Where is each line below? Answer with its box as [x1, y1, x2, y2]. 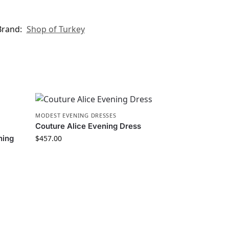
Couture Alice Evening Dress [35, 121, 142, 131]
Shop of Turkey [26, 24, 85, 35]
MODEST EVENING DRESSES [35, 111, 117, 120]
